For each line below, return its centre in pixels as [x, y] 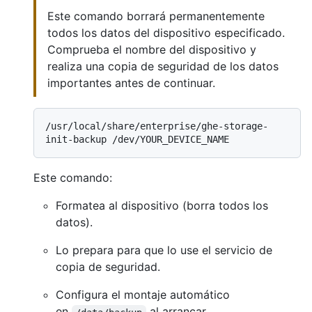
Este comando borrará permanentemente [156, 16]
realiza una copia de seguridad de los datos [163, 67]
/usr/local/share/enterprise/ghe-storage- [157, 126]
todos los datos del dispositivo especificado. [166, 33]
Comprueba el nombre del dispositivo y [152, 50]
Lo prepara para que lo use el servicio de [164, 250]
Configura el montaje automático [143, 295]
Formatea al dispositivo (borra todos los [162, 206]
